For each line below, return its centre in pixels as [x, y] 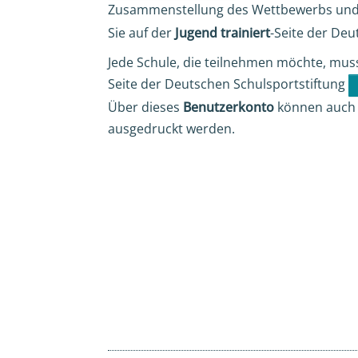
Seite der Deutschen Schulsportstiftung [228, 84]
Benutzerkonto [228, 107]
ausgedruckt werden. [171, 128]
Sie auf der [141, 32]
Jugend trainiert [222, 32]
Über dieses [145, 107]
